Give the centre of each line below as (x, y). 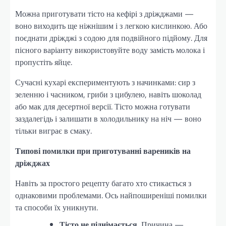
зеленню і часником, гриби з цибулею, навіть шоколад (108, 94)
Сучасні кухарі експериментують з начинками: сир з (105, 82)
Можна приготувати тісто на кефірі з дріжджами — (104, 13)
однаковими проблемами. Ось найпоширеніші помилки (111, 195)
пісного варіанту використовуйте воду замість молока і (110, 50)
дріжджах (33, 163)
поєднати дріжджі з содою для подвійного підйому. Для (111, 38)
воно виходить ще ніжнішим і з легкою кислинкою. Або (111, 25)
